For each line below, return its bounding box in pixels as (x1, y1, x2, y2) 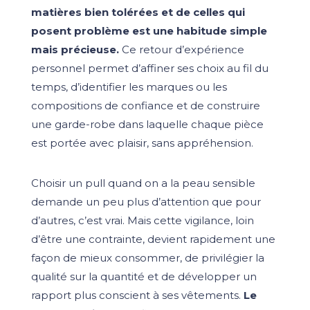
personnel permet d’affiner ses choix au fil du (30, 61, 268, 75)
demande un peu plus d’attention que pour (30, 194, 261, 208)
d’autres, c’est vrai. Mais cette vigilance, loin (30, 213, 254, 227)
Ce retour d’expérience (118, 42, 244, 56)
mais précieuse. (30, 42, 119, 56)
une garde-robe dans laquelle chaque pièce (30, 117, 264, 131)
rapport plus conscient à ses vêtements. (30, 288, 244, 302)
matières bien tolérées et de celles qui (30, 5, 245, 19)
